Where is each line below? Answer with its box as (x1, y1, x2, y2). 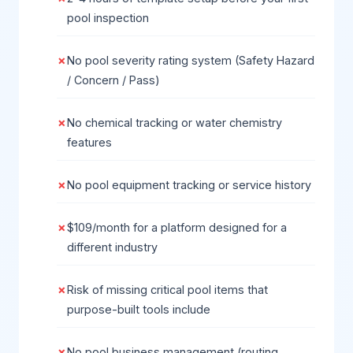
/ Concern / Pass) (67, 73, 160, 87)
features (67, 136, 112, 149)
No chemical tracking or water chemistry (67, 116, 282, 129)
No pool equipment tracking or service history (67, 178, 311, 191)
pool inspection (67, 11, 149, 24)
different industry (67, 240, 158, 254)
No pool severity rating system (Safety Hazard (67, 54, 314, 67)
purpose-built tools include (67, 303, 210, 316)
